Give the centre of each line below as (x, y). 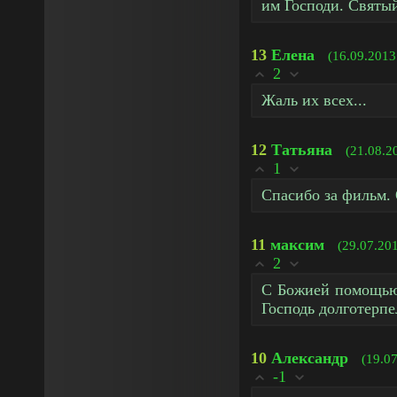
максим (297, 245)
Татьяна (302, 150)
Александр (310, 358)
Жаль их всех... (314, 100)
